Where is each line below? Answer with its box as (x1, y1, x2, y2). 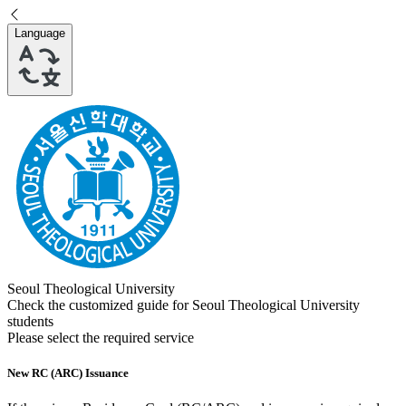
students (7, 314, 53, 329)
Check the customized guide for (7, 297, 192, 313)
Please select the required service (7, 330, 194, 345)
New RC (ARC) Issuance (7, 366, 129, 381)
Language (14, 26, 65, 40)
